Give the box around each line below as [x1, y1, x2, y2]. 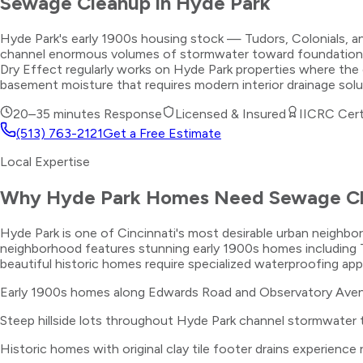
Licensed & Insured [175, 105, 286, 122]
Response [100, 105, 162, 122]
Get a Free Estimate [103, 125, 221, 141]
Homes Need [141, 185, 269, 209]
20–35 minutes [13, 105, 100, 122]
